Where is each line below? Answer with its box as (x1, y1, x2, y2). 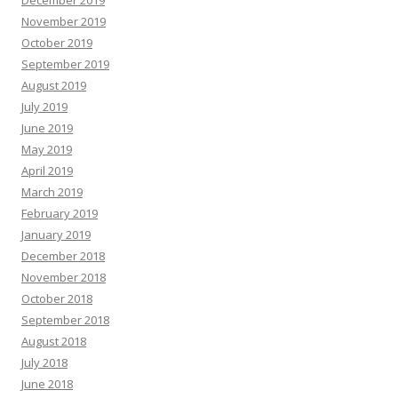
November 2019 (21, 13, 106, 29)
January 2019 (21, 227, 91, 243)
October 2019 (21, 35, 92, 51)
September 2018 (21, 312, 109, 328)
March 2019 (21, 184, 83, 200)
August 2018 (21, 333, 86, 349)
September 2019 (21, 56, 109, 72)
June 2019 (21, 120, 73, 136)
